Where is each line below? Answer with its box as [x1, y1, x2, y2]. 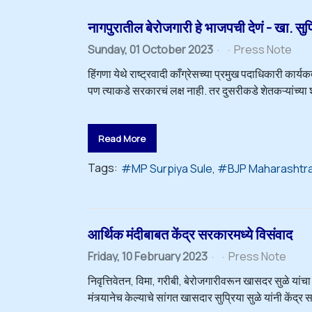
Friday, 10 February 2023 [88, 248, 208, 264]
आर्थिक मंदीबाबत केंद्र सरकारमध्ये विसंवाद [88, 224, 292, 244]
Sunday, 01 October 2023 [88, 42, 213, 58]
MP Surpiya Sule [132, 161, 212, 177]
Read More [98, 132, 146, 145]
